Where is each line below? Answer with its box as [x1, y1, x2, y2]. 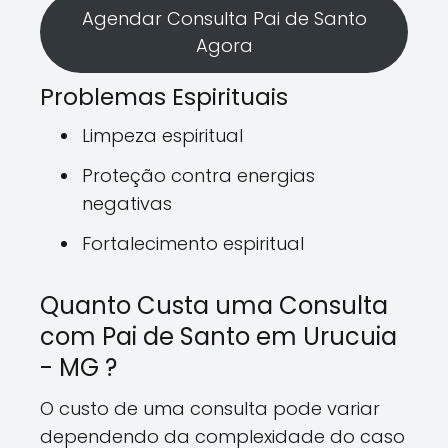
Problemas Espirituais [40, 80, 288, 113]
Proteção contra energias [82, 162, 315, 188]
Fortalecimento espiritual [82, 230, 304, 256]
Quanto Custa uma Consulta [40, 288, 388, 322]
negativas [82, 190, 172, 216]
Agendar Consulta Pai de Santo [81, 5, 367, 31]
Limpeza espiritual [82, 122, 243, 148]
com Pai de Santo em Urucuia [40, 319, 397, 353]
